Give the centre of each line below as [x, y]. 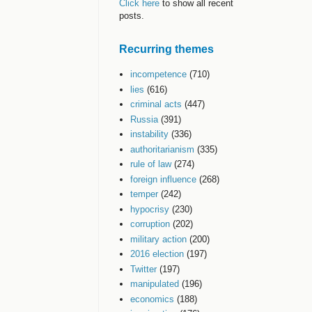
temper [145, 194]
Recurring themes [166, 49]
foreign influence [164, 179]
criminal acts [156, 104]
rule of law [151, 164]
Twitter [144, 269]
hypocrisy [150, 209]
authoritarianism [163, 149]
